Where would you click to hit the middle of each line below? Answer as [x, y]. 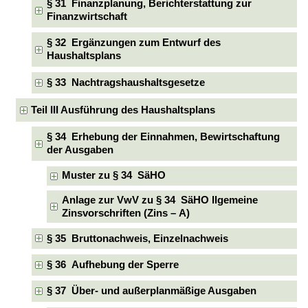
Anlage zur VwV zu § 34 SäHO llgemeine [160, 200]
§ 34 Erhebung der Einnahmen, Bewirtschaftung [163, 137]
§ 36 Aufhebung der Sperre [112, 264]
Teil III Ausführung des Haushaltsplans [123, 110]
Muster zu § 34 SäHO [114, 176]
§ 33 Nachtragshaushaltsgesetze [125, 82]
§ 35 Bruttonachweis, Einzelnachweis [137, 238]
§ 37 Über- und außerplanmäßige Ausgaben [151, 291]
